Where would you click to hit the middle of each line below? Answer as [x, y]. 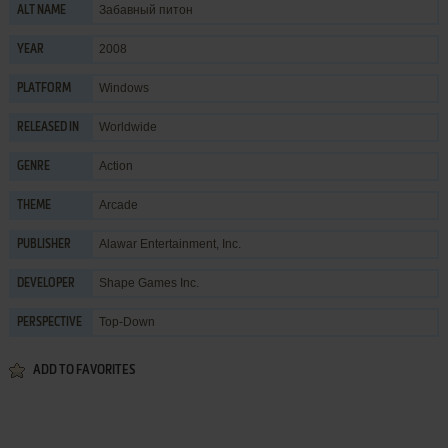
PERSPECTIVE [49, 322]
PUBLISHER [43, 244]
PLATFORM [43, 88]
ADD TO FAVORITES [83, 370]
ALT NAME [41, 10]
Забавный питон [145, 9]
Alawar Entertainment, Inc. [169, 243]
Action [115, 165]
